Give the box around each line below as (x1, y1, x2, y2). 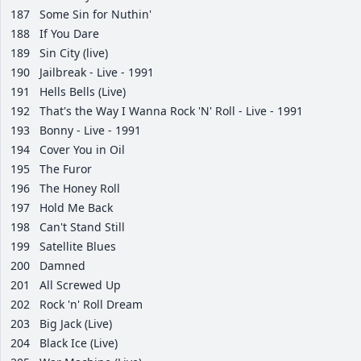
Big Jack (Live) (39, 316, 112, 332)
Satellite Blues (39, 239, 116, 255)
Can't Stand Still (39, 219, 125, 235)
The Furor (39, 161, 92, 177)
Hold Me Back (39, 200, 113, 216)
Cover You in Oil (39, 142, 125, 158)
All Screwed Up (39, 277, 121, 293)
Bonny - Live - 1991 (39, 122, 141, 139)
